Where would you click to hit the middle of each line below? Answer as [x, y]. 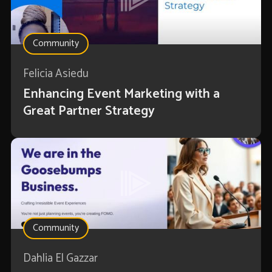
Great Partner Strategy [89, 111]
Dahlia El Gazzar [60, 259]
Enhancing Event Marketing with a [121, 94]
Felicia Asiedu [56, 74]
